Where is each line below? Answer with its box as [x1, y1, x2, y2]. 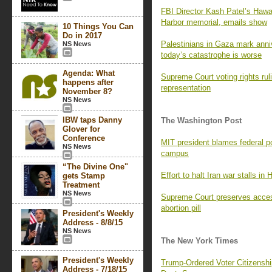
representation [161, 83, 211, 92]
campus [161, 149, 189, 158]
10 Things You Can [63, 22, 134, 31]
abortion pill [161, 203, 201, 212]
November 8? [63, 87, 112, 96]
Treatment [63, 180, 100, 189]
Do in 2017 [63, 31, 102, 40]
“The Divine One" [63, 162, 128, 171]
